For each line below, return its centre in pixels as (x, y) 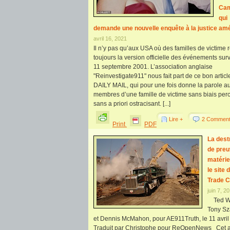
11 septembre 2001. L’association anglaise (153, 67)
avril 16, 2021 (110, 39)
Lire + (176, 119)
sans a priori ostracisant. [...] (132, 104)
